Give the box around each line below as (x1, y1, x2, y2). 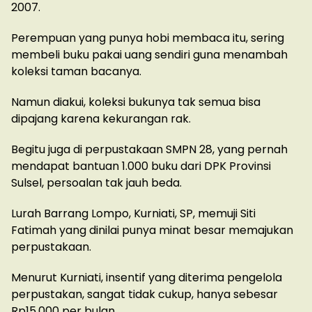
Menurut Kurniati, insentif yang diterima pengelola (11, 270, 282, 286)
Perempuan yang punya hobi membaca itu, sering (11, 30, 284, 47)
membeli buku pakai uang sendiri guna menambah (11, 47, 288, 63)
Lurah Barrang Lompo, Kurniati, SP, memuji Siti (11, 205, 256, 222)
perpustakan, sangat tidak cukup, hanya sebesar (11, 286, 278, 303)
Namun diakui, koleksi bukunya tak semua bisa (11, 94, 260, 111)
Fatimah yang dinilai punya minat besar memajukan (11, 222, 293, 239)
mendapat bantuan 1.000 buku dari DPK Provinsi (11, 158, 271, 175)
